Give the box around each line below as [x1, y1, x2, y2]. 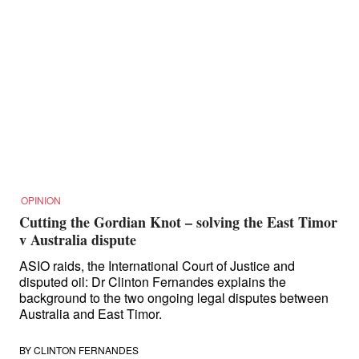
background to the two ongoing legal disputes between [19, 288, 329, 307]
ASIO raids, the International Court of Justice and [19, 256, 295, 275]
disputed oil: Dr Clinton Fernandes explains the [19, 272, 286, 291]
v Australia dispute [19, 229, 136, 250]
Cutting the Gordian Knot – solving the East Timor [19, 212, 337, 232]
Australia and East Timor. [19, 305, 162, 323]
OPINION [21, 193, 61, 207]
